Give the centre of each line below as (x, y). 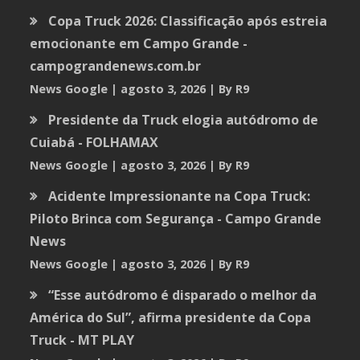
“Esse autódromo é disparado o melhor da (183, 295)
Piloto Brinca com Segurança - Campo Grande (176, 218)
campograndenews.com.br (116, 65)
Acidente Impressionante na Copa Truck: (180, 196)
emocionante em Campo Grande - (139, 43)
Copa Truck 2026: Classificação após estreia (188, 20)
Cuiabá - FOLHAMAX (94, 142)
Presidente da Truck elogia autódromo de (184, 119)
